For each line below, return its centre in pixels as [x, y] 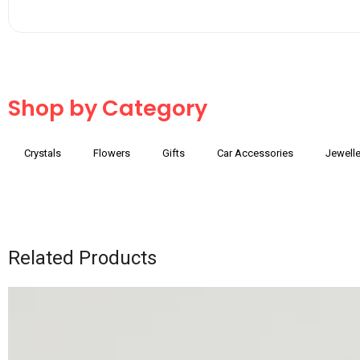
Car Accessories [255, 153]
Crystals [43, 153]
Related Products [82, 258]
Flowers [112, 153]
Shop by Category [108, 108]
